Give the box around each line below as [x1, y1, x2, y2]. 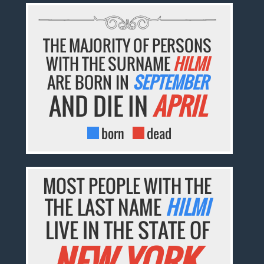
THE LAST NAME [45, 193, 166, 222]
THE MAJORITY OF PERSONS [43, 34, 212, 58]
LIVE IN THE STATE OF [45, 214, 210, 246]
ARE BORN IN [47, 70, 133, 95]
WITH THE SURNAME [46, 52, 174, 76]
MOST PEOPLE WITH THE [43, 172, 212, 200]
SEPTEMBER [132, 70, 208, 95]
